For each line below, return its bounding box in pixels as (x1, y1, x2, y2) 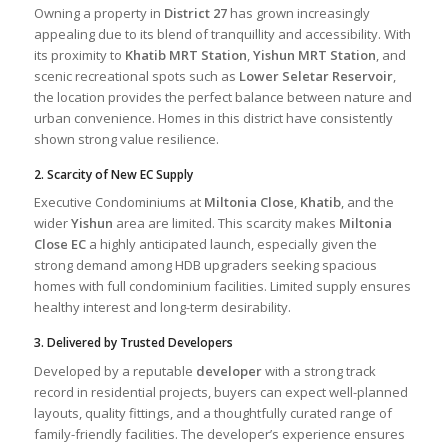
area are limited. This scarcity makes (112, 214, 339, 233)
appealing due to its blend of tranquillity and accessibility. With (33, 25, 411, 44)
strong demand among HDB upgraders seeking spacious (33, 256, 377, 275)
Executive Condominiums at (33, 193, 204, 212)
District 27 (163, 4, 227, 23)
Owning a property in (33, 4, 164, 23)
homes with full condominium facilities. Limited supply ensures (33, 277, 411, 296)
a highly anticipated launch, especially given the (85, 235, 377, 254)
